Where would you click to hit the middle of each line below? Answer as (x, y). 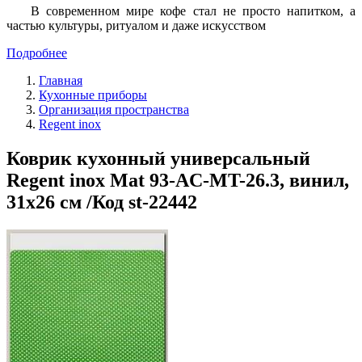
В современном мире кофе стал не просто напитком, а (193, 11)
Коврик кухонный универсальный (158, 158)
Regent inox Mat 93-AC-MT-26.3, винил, (178, 180)
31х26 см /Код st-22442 (102, 202)
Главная (61, 80)
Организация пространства (114, 109)
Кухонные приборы (93, 95)
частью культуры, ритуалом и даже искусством (136, 25)
